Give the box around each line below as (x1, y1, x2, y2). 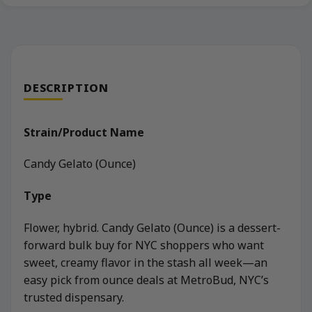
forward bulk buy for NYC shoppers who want (24, 237, 264, 253)
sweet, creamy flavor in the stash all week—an (24, 254, 267, 270)
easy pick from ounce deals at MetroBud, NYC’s (24, 272, 269, 288)
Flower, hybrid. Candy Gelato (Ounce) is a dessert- (24, 219, 281, 235)
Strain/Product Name (24, 124, 144, 140)
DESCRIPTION (24, 79, 109, 95)
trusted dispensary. (24, 289, 124, 305)
